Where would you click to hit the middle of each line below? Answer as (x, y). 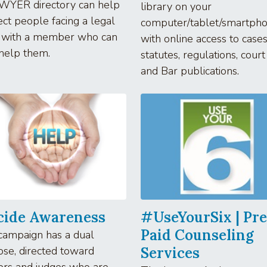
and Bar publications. (190, 71)
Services (170, 253)
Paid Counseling (197, 235)
